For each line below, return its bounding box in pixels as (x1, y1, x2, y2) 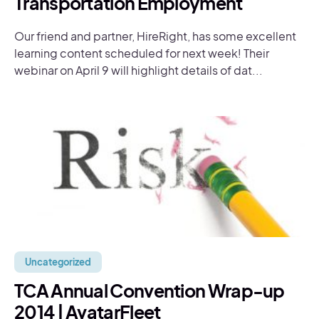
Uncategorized (25, 256, 91, 268)
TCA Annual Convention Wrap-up (14, 279, 285, 302)
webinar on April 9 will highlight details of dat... (14, 63, 263, 78)
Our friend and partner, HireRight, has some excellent (14, 28, 296, 43)
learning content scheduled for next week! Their (14, 46, 269, 61)
